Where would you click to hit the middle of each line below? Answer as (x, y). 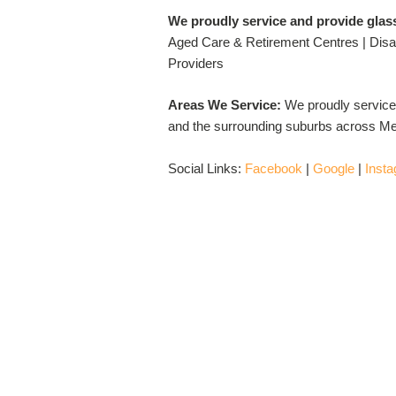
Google (334, 168)
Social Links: (206, 168)
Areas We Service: (226, 104)
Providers (196, 63)
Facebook (274, 168)
